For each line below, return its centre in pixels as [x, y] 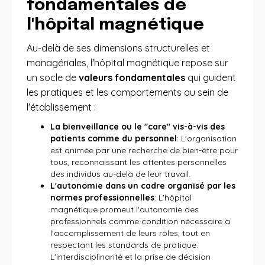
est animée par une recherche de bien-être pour [144, 150]
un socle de [53, 77]
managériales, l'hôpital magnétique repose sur [127, 63]
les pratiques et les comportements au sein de [127, 92]
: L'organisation [207, 138]
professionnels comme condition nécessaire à [140, 221]
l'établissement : [61, 107]
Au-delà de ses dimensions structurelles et [118, 48]
